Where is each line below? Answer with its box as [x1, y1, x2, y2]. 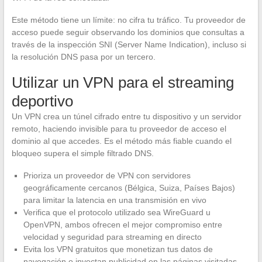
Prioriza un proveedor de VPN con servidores [23, 171, 191, 181]
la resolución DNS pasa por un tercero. [11, 52, 156, 62]
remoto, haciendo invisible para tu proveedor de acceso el [11, 124, 226, 134]
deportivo [11, 92, 73, 111]
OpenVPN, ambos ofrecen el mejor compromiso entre [23, 220, 222, 230]
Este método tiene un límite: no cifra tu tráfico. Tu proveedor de [11, 15, 246, 25]
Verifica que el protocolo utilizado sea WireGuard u [23, 208, 211, 218]
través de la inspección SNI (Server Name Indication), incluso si [11, 40, 246, 50]
